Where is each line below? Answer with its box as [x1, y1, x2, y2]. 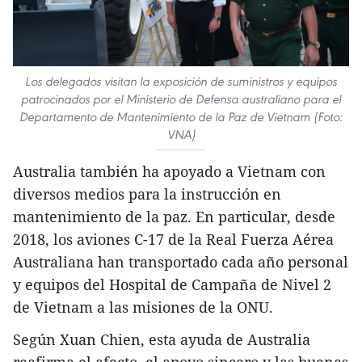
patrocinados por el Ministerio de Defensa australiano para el [21, 91, 341, 107]
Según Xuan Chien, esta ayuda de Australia [13, 330, 310, 350]
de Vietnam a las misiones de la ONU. [13, 297, 273, 318]
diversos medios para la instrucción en [13, 184, 281, 204]
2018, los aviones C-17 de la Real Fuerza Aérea [13, 229, 334, 250]
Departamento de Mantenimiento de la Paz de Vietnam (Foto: [19, 109, 343, 125]
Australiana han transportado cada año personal [13, 252, 348, 272]
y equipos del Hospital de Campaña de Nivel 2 [13, 275, 331, 295]
